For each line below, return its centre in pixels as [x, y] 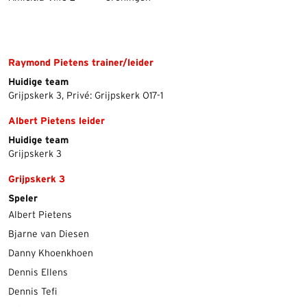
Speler [23, 199]
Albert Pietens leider [57, 121]
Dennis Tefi [33, 292]
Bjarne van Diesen [49, 234]
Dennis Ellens [38, 273]
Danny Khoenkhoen [51, 254]
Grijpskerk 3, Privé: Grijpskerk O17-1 [86, 96]
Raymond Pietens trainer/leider [81, 63]
